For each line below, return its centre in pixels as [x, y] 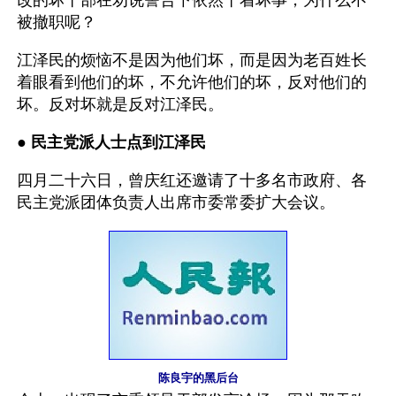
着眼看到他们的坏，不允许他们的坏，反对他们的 [192, 82]
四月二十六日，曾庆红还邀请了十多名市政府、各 [192, 180]
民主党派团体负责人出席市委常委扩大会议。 [176, 202]
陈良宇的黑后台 [198, 377]
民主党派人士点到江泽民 [118, 142]
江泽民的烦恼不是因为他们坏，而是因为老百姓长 [192, 60]
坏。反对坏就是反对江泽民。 [120, 104]
